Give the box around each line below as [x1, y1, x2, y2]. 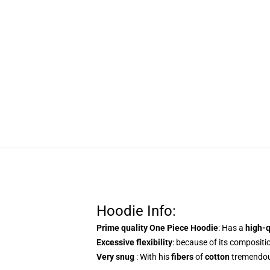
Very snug [96, 252, 136, 262]
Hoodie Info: [96, 202, 176, 219]
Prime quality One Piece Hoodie [96, 223, 218, 233]
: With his [136, 252, 171, 262]
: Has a [218, 223, 245, 233]
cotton [205, 252, 230, 262]
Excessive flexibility [96, 237, 172, 247]
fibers [171, 252, 193, 262]
